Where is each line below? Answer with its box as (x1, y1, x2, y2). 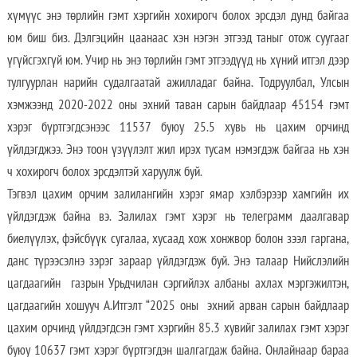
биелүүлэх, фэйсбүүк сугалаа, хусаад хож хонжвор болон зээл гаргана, (6, 229, 349, 247)
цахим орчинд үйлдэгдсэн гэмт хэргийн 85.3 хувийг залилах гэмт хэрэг (6, 318, 349, 336)
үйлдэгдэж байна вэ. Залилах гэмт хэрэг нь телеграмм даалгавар (6, 206, 349, 225)
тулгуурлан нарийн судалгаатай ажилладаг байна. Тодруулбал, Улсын (6, 73, 349, 91)
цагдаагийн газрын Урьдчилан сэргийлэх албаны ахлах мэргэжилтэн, (6, 273, 349, 292)
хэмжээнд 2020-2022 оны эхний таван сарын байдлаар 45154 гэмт (6, 95, 349, 113)
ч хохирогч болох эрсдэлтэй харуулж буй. (6, 162, 205, 180)
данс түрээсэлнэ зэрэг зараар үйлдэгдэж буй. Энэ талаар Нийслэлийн (6, 251, 349, 269)
